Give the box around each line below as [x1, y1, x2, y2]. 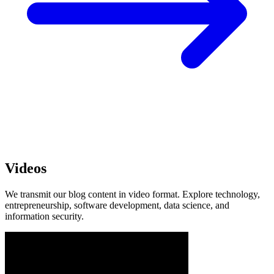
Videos [5, 160, 46, 177]
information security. [5, 211, 84, 222]
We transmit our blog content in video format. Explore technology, [5, 189, 260, 200]
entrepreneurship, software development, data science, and [5, 200, 229, 211]
